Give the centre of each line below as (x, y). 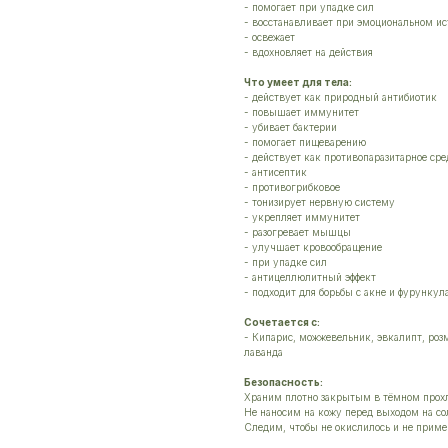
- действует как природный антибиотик (340, 97)
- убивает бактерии (290, 127)
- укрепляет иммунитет (302, 217)
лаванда (263, 352)
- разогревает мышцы (297, 232)
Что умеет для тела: (298, 82)
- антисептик (275, 172)
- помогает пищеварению (305, 142)
